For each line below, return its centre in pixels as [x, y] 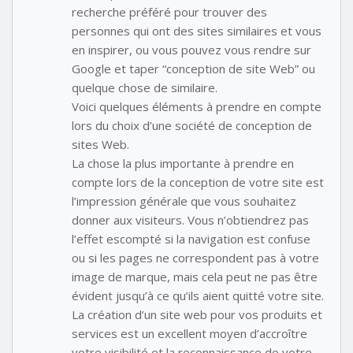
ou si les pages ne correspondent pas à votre [195, 258]
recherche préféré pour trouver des [169, 12]
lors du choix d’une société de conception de [192, 126]
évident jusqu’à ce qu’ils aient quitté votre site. [198, 296]
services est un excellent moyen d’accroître [190, 334]
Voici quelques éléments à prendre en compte [197, 107]
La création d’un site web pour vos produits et [197, 315]
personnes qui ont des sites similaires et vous [197, 31]
